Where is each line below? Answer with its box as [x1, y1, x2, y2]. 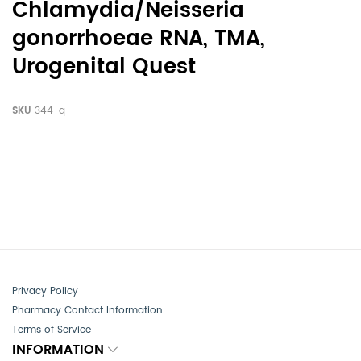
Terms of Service [12, 322, 91, 338]
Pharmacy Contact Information [12, 303, 163, 318]
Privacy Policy [12, 284, 78, 299]
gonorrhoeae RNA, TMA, [12, 22, 265, 56]
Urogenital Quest [12, 50, 196, 85]
